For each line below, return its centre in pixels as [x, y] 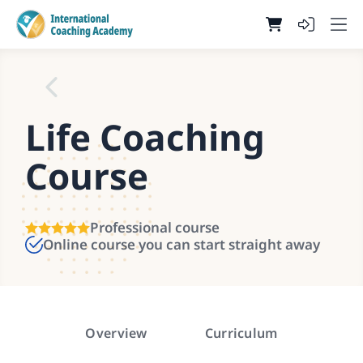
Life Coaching [145, 137]
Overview [116, 333]
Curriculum [241, 333]
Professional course [155, 227]
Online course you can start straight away [182, 244]
